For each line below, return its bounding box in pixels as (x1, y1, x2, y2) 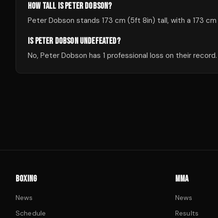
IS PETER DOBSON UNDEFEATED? (28, 36, 120, 46)
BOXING (16, 174, 37, 184)
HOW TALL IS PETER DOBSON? (28, 1, 112, 11)
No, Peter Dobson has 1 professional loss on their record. (28, 51, 217, 60)
